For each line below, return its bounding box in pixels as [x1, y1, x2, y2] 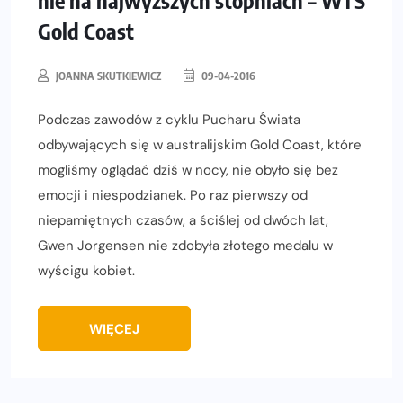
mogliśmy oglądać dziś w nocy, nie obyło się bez [38, 161, 338, 180]
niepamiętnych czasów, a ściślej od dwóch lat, [38, 211, 328, 230]
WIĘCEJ [89, 320, 139, 339]
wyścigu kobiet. [38, 262, 135, 281]
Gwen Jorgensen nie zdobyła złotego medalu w [38, 237, 333, 255]
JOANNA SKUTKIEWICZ [56, 69, 161, 84]
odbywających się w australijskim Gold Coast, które [38, 136, 362, 155]
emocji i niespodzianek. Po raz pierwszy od [38, 186, 308, 205]
